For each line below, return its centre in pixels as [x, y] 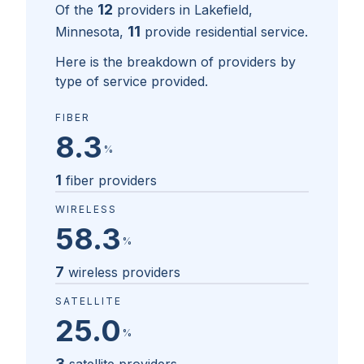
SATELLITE [89, 301]
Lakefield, [223, 10]
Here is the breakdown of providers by [175, 62]
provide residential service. [226, 32]
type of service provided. [132, 82]
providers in [156, 10]
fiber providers [111, 181]
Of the [74, 10]
